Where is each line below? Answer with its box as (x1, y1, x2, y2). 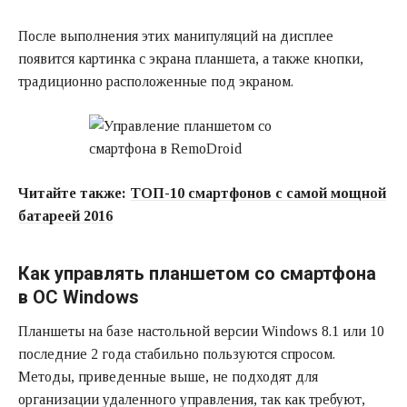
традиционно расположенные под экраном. (18, 74, 293, 90)
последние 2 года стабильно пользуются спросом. (18, 346, 335, 362)
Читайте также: (18, 185, 130, 202)
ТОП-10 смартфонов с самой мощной (130, 185, 386, 202)
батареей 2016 (18, 208, 113, 224)
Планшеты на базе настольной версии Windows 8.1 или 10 (18, 323, 384, 340)
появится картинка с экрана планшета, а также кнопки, (18, 51, 363, 67)
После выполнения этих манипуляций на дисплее (18, 28, 333, 45)
